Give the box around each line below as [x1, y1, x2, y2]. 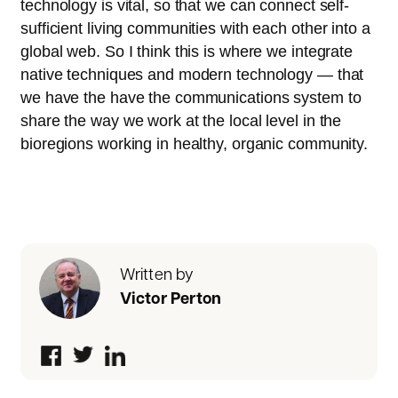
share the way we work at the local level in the [20, 111, 342, 130]
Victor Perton [119, 291, 222, 309]
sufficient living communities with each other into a [20, 19, 370, 37]
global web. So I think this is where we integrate [20, 42, 354, 60]
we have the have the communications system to [20, 88, 362, 107]
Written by [119, 267, 195, 285]
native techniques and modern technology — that [20, 65, 364, 84]
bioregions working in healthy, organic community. [20, 134, 369, 153]
